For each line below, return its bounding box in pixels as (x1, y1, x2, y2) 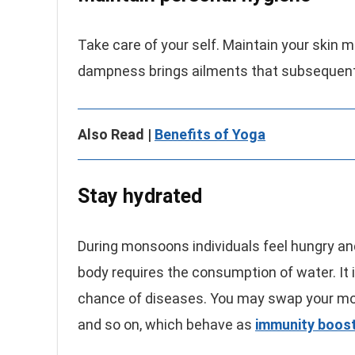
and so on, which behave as (78, 316, 255, 333)
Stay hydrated (78, 185, 202, 208)
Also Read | (78, 126, 155, 143)
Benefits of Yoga (155, 126, 265, 143)
